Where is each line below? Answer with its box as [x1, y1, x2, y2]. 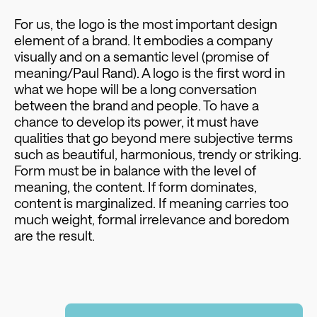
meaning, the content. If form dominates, [13, 178, 257, 195]
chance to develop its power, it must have [13, 113, 259, 130]
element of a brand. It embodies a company [13, 32, 272, 49]
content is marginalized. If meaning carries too [13, 195, 289, 212]
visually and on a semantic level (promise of [13, 48, 269, 65]
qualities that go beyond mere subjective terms [13, 129, 293, 146]
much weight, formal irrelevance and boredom [13, 211, 289, 228]
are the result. [13, 227, 95, 244]
